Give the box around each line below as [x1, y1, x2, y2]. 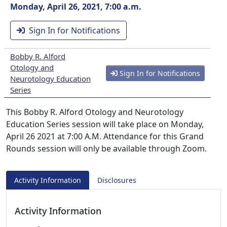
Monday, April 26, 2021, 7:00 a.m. [10, 1, 141, 12]
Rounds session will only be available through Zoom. [6, 143, 207, 154]
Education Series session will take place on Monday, [6, 119, 204, 130]
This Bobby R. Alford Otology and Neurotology [6, 106, 183, 118]
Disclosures [97, 175, 136, 185]
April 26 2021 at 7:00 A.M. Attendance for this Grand [6, 131, 204, 142]
